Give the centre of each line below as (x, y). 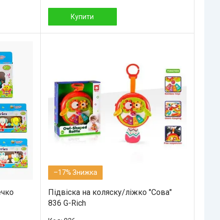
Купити (82, 16)
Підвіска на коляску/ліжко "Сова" (110, 192)
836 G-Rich (67, 203)
